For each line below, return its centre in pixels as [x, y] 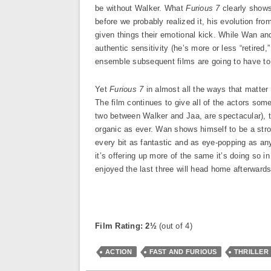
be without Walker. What [141, 8]
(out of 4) [176, 226]
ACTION [119, 252]
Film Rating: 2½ [127, 226]
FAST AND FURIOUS [183, 252]
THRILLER [251, 252]
